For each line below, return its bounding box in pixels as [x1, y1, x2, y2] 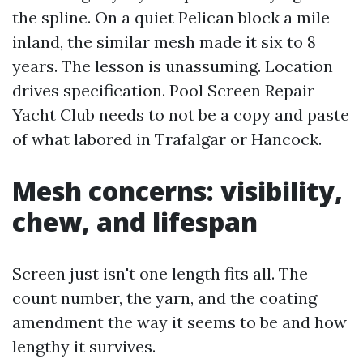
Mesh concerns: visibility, [12, 173, 343, 208]
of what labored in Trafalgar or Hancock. [12, 129, 322, 149]
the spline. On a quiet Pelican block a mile [12, 7, 330, 28]
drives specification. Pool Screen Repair [12, 80, 314, 100]
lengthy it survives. [12, 336, 156, 357]
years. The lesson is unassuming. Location [12, 56, 333, 76]
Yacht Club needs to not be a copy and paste [12, 105, 349, 125]
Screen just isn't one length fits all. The [12, 263, 308, 284]
